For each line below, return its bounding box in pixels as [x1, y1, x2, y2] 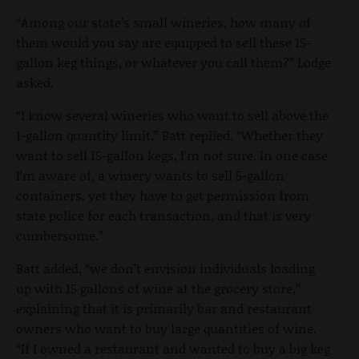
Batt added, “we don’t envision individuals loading [16, 258, 315, 277]
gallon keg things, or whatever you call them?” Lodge [16, 52, 331, 71]
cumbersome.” [16, 225, 103, 244]
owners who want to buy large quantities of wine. [16, 318, 317, 337]
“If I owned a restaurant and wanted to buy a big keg [16, 338, 330, 357]
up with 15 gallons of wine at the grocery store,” [16, 278, 301, 297]
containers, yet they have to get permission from [16, 185, 309, 204]
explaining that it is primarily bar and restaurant [16, 298, 312, 317]
